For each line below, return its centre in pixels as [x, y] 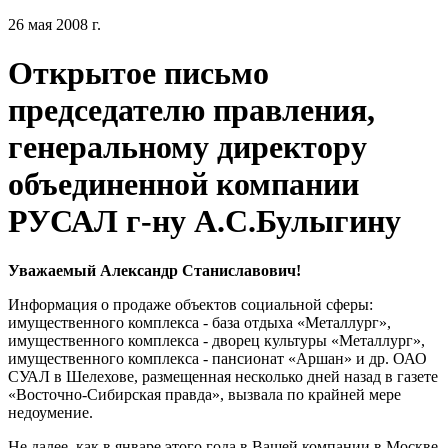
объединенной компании [183, 184]
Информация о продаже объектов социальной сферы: [190, 304]
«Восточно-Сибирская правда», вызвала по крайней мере [204, 394]
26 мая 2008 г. [54, 24]
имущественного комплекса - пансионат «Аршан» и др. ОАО [217, 358]
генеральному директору [187, 147]
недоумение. [50, 412]
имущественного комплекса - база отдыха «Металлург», [199, 322]
